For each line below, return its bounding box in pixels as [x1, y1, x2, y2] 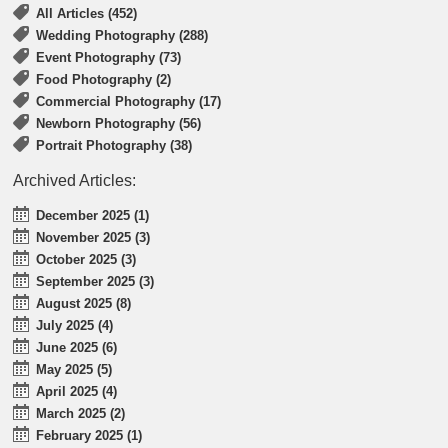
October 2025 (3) [36, 251, 137, 267]
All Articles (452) [36, 5, 138, 21]
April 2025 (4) [36, 383, 118, 399]
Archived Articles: [13, 171, 137, 189]
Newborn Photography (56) [36, 115, 202, 131]
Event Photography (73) [36, 49, 182, 65]
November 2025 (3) [36, 229, 151, 245]
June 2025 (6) [36, 339, 118, 355]
